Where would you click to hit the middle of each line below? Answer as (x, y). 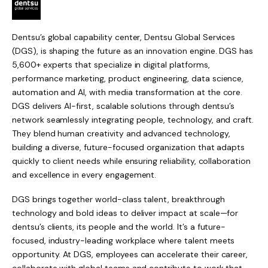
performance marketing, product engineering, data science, (128, 78)
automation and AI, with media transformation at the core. (127, 92)
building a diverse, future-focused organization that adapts (129, 147)
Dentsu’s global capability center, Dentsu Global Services (124, 37)
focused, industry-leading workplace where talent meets (124, 240)
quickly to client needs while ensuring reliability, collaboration (131, 161)
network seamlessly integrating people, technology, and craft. (133, 119)
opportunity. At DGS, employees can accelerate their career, (130, 254)
